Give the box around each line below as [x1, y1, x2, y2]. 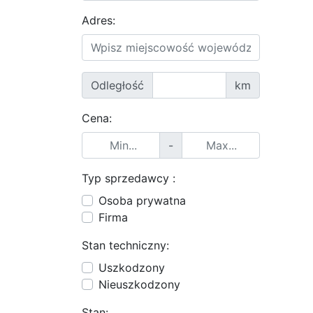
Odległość [91, 78, 144, 92]
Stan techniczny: [82, 238, 169, 252]
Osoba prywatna [99, 194, 186, 208]
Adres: [82, 13, 115, 27]
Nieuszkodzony [99, 277, 180, 291]
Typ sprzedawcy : [82, 171, 175, 185]
